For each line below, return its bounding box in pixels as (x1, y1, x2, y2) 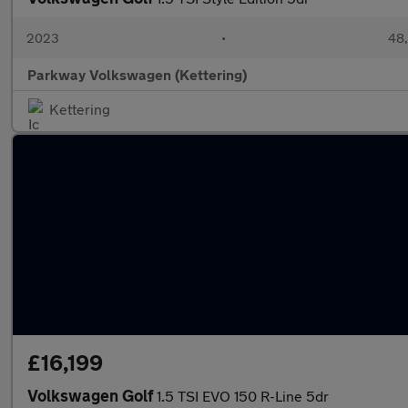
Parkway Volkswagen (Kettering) (27, 66, 247, 83)
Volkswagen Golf (27, 385, 157, 405)
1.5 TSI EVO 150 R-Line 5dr (157, 387, 329, 404)
